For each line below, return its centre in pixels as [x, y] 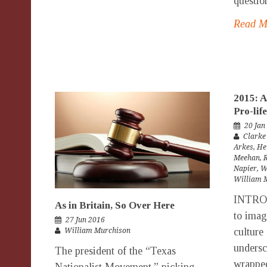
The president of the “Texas [115, 251]
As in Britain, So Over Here [115, 205]
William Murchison [97, 231]
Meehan [247, 158]
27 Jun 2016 [85, 220]
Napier [245, 168]
